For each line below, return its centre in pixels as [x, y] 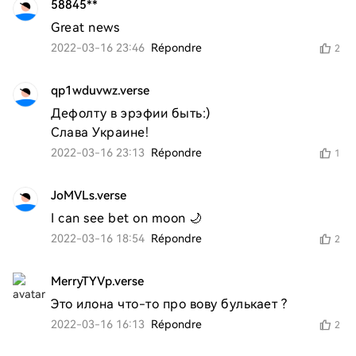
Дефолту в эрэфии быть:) [131, 113]
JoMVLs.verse [89, 195]
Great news [85, 27]
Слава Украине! [100, 132]
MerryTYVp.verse [97, 281]
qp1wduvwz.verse [100, 91]
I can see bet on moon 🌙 [127, 218]
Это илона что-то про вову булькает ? [169, 304]
